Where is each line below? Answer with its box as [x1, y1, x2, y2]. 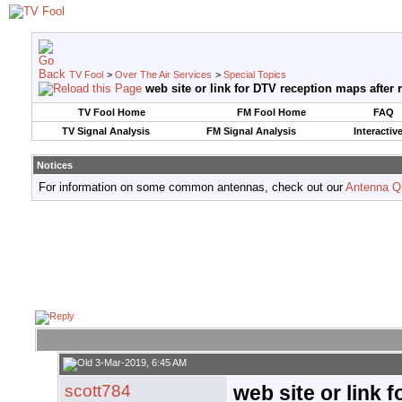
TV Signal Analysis [61, 126, 150, 136]
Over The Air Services [115, 69, 212, 80]
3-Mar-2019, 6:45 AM [92, 357, 187, 369]
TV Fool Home [78, 107, 145, 118]
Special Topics [223, 69, 286, 80]
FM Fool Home [236, 107, 306, 118]
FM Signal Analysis [205, 126, 296, 136]
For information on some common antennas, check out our [39, 180, 345, 194]
